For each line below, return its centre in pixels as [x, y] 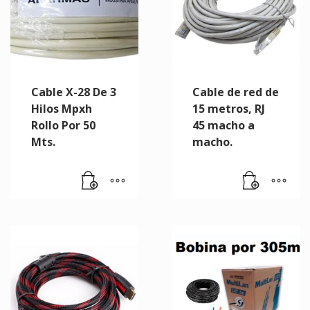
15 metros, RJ [228, 109]
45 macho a [223, 126]
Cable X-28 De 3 [74, 92]
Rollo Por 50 [63, 126]
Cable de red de [235, 92]
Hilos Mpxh [62, 109]
